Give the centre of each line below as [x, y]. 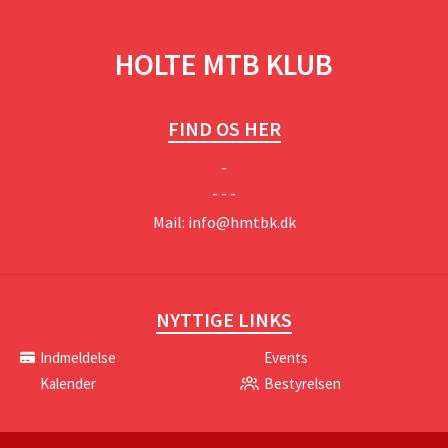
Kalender [68, 383]
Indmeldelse [78, 357]
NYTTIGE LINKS [224, 319]
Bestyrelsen [302, 383]
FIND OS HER [224, 128]
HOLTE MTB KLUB [224, 64]
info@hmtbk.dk [241, 222]
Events [286, 357]
